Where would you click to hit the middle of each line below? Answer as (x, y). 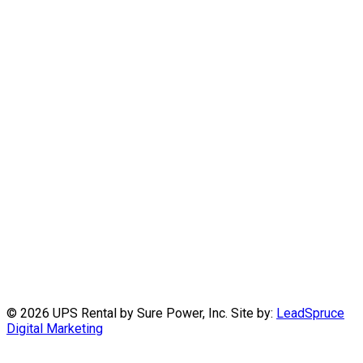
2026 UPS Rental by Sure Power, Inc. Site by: (148, 313)
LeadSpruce (310, 313)
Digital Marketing (55, 328)
